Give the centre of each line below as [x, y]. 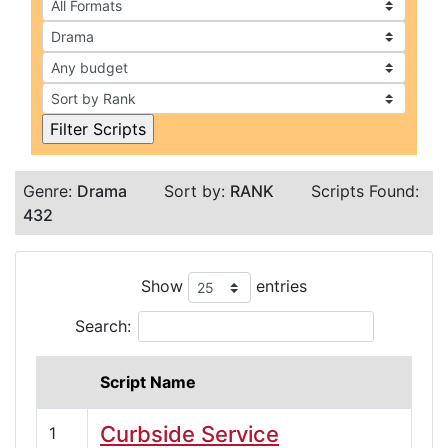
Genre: [50, 190]
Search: [102, 325]
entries [279, 285]
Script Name [148, 381]
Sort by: [197, 190]
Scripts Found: [365, 190]
